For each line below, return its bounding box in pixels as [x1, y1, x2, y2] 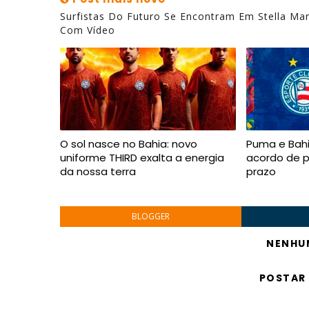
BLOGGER [131, 210, 170, 222]
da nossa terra [60, 164, 136, 179]
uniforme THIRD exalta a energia [60, 150, 224, 165]
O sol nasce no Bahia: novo [60, 137, 197, 151]
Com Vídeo [60, 23, 115, 37]
